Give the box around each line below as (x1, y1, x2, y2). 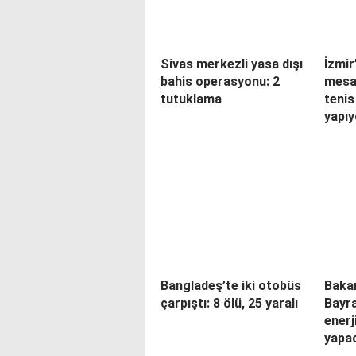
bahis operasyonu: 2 (161, 74, 280, 89)
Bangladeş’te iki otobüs (161, 278, 301, 293)
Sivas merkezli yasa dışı (161, 56, 303, 72)
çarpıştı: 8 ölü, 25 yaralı (161, 296, 298, 311)
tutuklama (161, 91, 222, 106)
